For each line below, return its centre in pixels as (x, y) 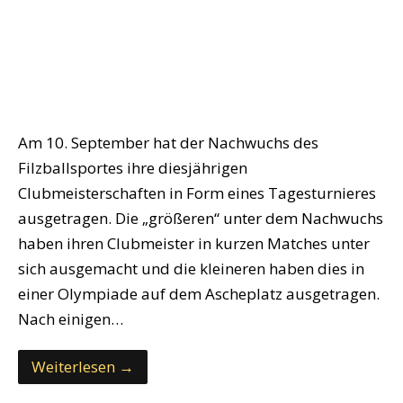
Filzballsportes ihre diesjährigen (133, 168)
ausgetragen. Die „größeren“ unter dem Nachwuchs (201, 219)
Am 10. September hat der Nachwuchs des (168, 143)
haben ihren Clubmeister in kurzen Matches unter (194, 244)
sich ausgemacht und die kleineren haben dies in (191, 269)
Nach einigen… (71, 319)
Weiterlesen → (83, 367)
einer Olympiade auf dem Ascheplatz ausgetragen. (199, 294)
